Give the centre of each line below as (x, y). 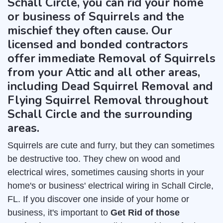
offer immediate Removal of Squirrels (111, 58)
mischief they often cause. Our (90, 30)
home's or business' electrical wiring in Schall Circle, (111, 186)
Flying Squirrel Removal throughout (108, 100)
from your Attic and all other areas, (104, 72)
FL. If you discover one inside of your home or (98, 199)
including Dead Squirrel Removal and (110, 86)
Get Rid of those (145, 213)
